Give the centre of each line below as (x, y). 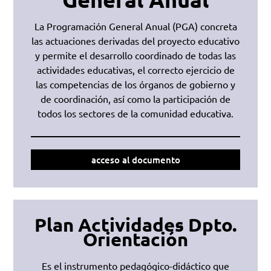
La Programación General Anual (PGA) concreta (135, 26)
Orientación (135, 239)
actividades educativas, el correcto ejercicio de (135, 70)
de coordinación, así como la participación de (135, 99)
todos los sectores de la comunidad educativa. (135, 113)
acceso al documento (135, 160)
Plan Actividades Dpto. (135, 225)
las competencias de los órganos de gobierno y (135, 84)
